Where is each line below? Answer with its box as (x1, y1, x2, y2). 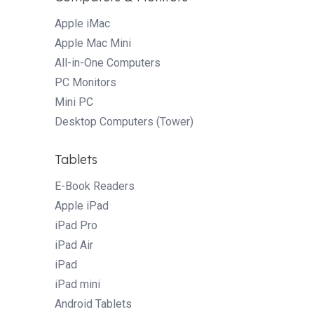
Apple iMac (55, 16, 110, 30)
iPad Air (55, 238, 93, 252)
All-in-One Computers (55, 55, 161, 69)
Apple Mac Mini (55, 36, 131, 50)
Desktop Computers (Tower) (55, 114, 193, 128)
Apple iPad (55, 198, 109, 212)
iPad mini (55, 277, 100, 291)
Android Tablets (55, 296, 132, 310)
